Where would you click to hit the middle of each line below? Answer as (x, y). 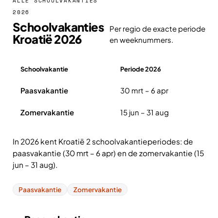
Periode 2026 (141, 69)
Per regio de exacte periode (157, 28)
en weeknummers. (141, 40)
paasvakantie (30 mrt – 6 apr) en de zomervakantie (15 (109, 153)
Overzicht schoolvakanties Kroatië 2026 (82, 84)
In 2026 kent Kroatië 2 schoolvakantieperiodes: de (103, 141)
